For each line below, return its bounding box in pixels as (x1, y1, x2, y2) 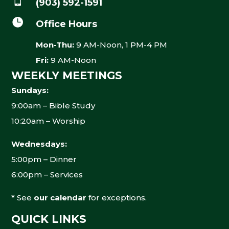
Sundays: (11, 85, 49, 95)
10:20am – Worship (11, 116, 86, 126)
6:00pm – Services (11, 169, 83, 179)
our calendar (34, 192, 87, 202)
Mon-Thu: (35, 39, 76, 50)
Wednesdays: (11, 139, 67, 149)
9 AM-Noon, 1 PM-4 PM (76, 39, 167, 50)
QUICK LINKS (11, 212, 87, 225)
